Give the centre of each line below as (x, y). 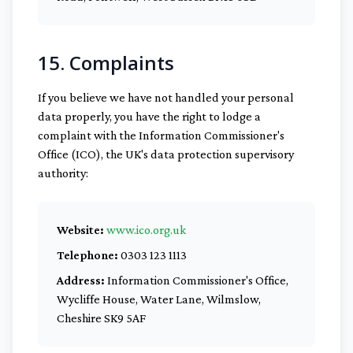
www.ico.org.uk (146, 230)
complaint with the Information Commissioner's (161, 135)
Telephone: (87, 255)
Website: (80, 230)
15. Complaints (106, 63)
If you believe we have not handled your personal (166, 97)
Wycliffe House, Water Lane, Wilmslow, (159, 299)
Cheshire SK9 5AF (101, 318)
